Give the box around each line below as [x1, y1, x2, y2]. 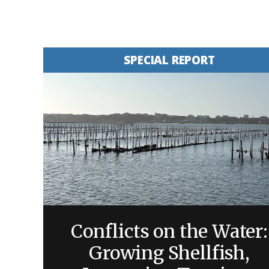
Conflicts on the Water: [71, 219, 268, 243]
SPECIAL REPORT [124, 52, 215, 68]
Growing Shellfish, [89, 241, 250, 264]
